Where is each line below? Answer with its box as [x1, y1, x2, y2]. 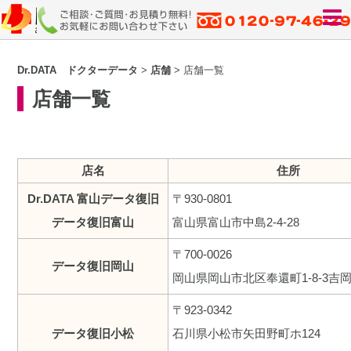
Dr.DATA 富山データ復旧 [27, 192, 159, 206]
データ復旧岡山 [52, 259, 135, 273]
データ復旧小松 [52, 327, 135, 341]
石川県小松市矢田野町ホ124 [172, 327, 321, 341]
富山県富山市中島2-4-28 [172, 215, 300, 230]
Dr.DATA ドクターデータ [17, 65, 139, 76]
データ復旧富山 [52, 215, 135, 230]
